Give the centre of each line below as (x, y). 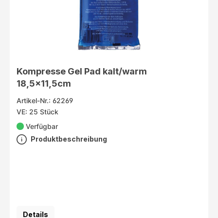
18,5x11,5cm (44, 83)
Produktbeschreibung (69, 139)
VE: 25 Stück (37, 111)
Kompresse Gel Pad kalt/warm (82, 71)
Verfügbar (42, 126)
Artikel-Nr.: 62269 (45, 100)
